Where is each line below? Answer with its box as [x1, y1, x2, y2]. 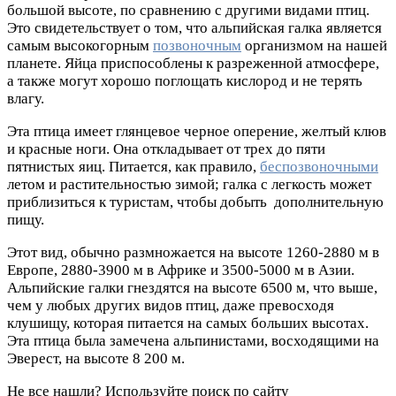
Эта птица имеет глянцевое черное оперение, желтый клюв [7, 123, 386, 141]
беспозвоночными [260, 158, 378, 176]
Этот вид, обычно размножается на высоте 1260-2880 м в [7, 244, 379, 262]
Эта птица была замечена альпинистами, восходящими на [7, 332, 379, 350]
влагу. [7, 90, 44, 108]
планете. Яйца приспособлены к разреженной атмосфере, [7, 55, 379, 72]
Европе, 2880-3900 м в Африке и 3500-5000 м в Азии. [7, 262, 354, 279]
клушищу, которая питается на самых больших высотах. [7, 315, 369, 332]
